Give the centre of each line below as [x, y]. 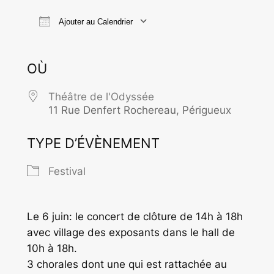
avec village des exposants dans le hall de [131, 233]
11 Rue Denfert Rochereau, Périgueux [139, 110]
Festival [67, 172]
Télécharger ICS [87, 42]
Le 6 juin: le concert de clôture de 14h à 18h [135, 217]
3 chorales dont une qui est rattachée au [127, 265]
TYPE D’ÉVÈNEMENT [93, 143]
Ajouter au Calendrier [94, 22]
